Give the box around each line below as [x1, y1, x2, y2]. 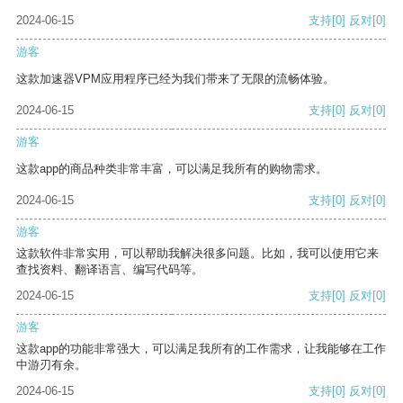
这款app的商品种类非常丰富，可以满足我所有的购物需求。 [16, 162, 327, 176]
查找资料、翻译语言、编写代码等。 [16, 263, 203, 277]
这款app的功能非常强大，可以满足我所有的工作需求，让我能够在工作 [16, 342, 386, 356]
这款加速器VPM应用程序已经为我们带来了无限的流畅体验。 [16, 72, 335, 86]
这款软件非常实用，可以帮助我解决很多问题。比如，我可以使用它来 [16, 246, 379, 261]
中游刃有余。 [16, 358, 86, 372]
